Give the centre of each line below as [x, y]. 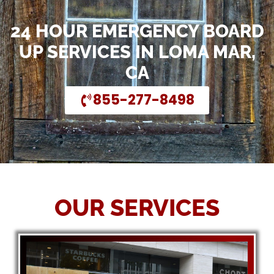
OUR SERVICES [137, 208]
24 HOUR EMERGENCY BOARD [137, 31]
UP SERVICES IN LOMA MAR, [137, 52]
